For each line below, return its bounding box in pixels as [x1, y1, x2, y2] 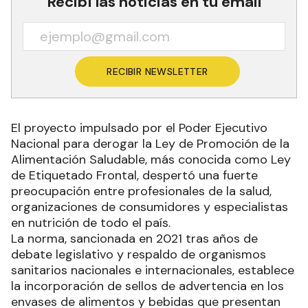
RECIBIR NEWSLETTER [107, 65, 208, 78]
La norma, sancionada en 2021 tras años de [11, 230, 258, 247]
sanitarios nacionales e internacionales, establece [11, 262, 294, 278]
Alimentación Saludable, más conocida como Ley [11, 151, 291, 168]
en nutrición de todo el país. [11, 214, 170, 231]
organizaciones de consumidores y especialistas [11, 199, 288, 215]
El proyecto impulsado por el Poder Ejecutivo [11, 120, 267, 136]
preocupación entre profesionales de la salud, [11, 183, 272, 199]
